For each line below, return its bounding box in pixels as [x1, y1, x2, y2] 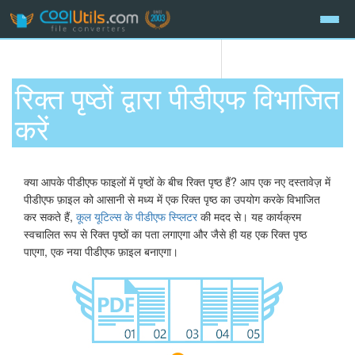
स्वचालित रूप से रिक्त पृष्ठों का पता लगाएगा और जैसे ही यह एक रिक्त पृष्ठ [24, 225, 307, 242]
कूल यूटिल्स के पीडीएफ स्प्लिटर [76, 208, 197, 224]
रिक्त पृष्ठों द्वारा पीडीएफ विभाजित [15, 77, 340, 118]
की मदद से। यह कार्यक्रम [197, 208, 301, 224]
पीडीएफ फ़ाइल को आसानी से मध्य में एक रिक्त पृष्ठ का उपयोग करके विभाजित [24, 190, 320, 207]
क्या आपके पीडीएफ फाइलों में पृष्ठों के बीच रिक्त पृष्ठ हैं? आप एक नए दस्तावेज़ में [24, 173, 330, 189]
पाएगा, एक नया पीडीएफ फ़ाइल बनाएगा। [24, 242, 178, 259]
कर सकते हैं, [24, 208, 76, 224]
